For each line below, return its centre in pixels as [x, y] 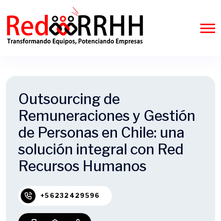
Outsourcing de [69, 99]
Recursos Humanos [82, 166]
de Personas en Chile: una [101, 132]
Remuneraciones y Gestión [107, 116]
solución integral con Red [101, 149]
